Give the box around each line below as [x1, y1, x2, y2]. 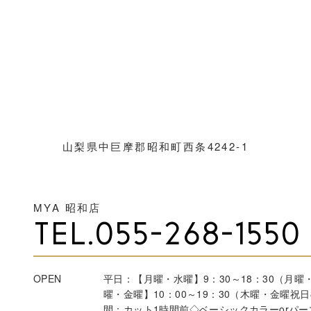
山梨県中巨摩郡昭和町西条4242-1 [62, 139, 249, 154]
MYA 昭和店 [33, 200, 101, 215]
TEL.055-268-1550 [33, 221, 301, 253]
